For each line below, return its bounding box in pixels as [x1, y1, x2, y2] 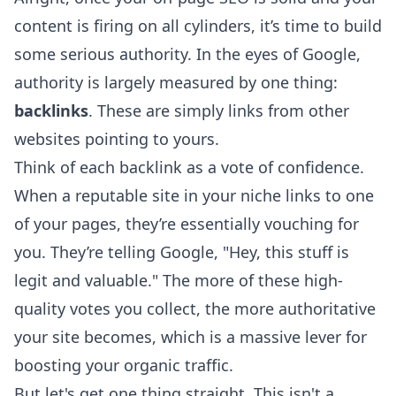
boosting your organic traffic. [14, 354, 233, 377]
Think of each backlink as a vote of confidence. [14, 156, 364, 179]
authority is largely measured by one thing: [14, 72, 338, 94]
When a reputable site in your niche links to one [14, 185, 374, 207]
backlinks [14, 100, 88, 122]
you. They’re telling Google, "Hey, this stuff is [14, 241, 349, 263]
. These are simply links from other [88, 100, 349, 122]
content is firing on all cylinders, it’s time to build [14, 15, 382, 37]
